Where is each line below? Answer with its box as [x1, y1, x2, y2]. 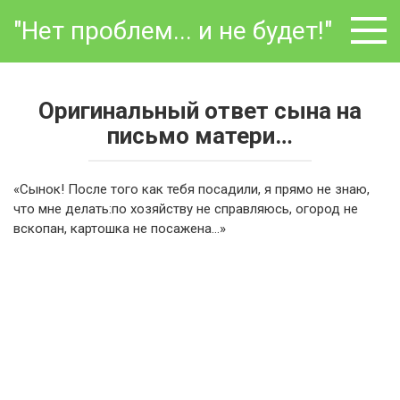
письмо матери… [107, 122, 293, 149]
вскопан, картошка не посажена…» [13, 221, 226, 237]
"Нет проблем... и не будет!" [13, 16, 332, 46]
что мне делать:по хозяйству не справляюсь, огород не [13, 201, 358, 217]
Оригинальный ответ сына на [38, 97, 362, 124]
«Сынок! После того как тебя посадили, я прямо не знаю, [13, 181, 370, 197]
